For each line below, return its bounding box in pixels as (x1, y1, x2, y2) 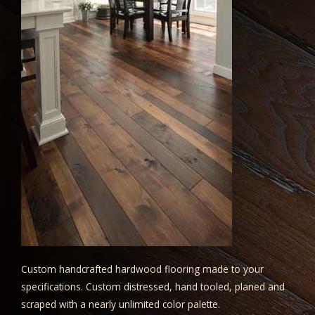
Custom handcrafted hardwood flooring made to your (21, 262, 264, 276)
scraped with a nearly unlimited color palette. (21, 297, 220, 311)
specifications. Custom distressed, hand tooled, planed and (21, 280, 285, 294)
